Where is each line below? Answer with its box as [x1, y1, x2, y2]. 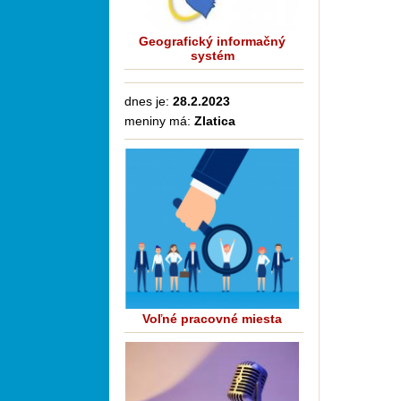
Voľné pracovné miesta [142, 311, 282, 326]
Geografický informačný [139, 34, 286, 49]
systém [190, 48, 235, 64]
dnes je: [124, 94, 173, 109]
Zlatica [194, 114, 235, 129]
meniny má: [124, 114, 194, 129]
